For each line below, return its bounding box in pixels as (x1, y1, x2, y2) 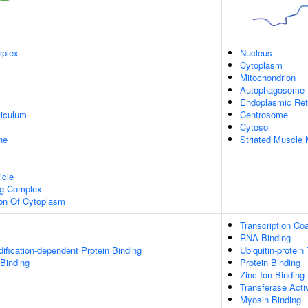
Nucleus (240, 46, 272, 59)
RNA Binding (240, 231, 291, 244)
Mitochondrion (240, 71, 296, 84)
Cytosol (240, 120, 270, 133)
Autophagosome (240, 83, 305, 96)
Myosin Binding (240, 293, 301, 306)
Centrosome (240, 108, 288, 121)
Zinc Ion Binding (240, 268, 305, 281)
